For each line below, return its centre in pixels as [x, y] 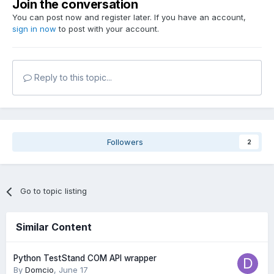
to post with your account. [108, 29]
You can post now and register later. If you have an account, [129, 17]
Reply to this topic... [72, 78]
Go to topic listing [54, 191]
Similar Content [54, 227]
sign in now [34, 29]
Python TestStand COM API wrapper [85, 258]
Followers [125, 142]
